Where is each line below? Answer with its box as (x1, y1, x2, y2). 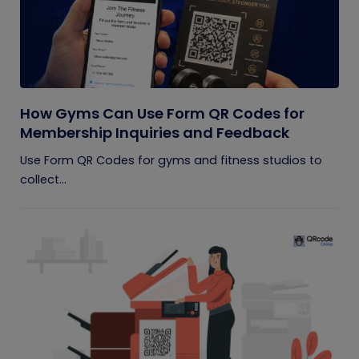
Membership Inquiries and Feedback (20, 122, 289, 143)
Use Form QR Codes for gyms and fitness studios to (20, 151, 322, 168)
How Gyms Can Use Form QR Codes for (20, 103, 305, 123)
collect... (20, 171, 67, 188)
